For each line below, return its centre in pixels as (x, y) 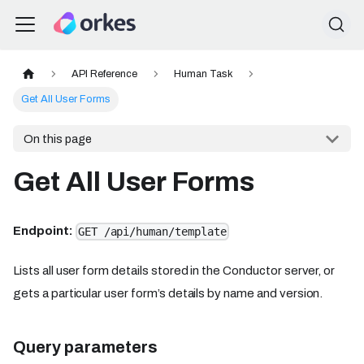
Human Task (203, 74)
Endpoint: (43, 231)
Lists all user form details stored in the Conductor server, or (174, 271)
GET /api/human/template (152, 232)
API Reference (105, 74)
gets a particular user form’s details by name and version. (168, 294)
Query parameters (85, 347)
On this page (57, 139)
